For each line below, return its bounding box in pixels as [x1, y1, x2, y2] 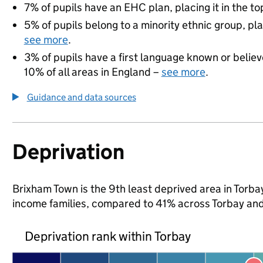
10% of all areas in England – [23, 65, 161, 79]
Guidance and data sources [26, 92, 136, 103]
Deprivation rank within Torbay [24, 228, 191, 244]
